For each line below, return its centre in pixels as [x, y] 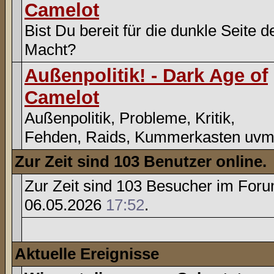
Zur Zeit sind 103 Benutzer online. [141, 161]
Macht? [50, 50]
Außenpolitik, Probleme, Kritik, [130, 118]
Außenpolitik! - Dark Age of [146, 76]
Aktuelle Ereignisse [87, 254]
